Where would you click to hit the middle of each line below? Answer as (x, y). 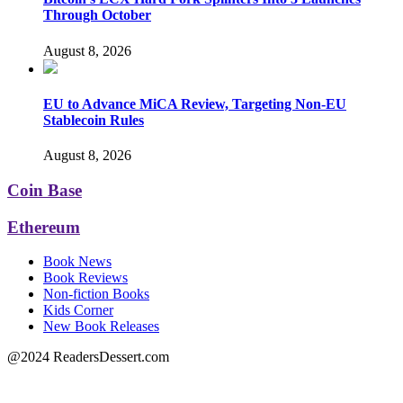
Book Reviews (85, 278)
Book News (77, 262)
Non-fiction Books (96, 294)
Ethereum (44, 227)
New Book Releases (101, 327)
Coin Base (45, 190)
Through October (97, 15)
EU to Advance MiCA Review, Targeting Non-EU (195, 104)
